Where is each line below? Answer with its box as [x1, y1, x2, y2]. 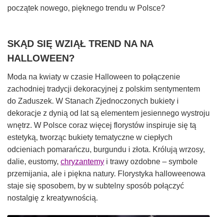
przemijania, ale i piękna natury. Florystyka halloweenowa [7, 170, 205, 178]
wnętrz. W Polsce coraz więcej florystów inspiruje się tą [7, 121, 196, 130]
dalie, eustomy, [7, 157, 61, 166]
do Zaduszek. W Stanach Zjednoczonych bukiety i [7, 97, 179, 106]
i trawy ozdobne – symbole [104, 157, 198, 166]
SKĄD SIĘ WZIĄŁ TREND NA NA [7, 38, 153, 49]
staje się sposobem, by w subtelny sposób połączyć [7, 182, 184, 190]
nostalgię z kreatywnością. [7, 194, 98, 202]
